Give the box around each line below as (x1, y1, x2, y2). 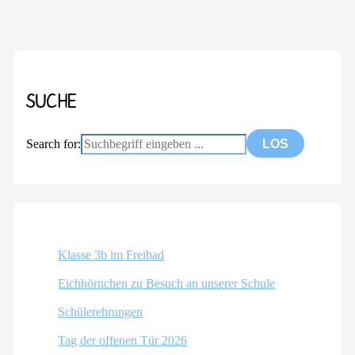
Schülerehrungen (58, 303, 143, 319)
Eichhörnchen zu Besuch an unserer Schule (58, 275, 276, 291)
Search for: (26, 136, 82, 152)
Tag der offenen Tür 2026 (58, 333, 188, 348)
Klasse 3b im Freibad (58, 246, 165, 262)
